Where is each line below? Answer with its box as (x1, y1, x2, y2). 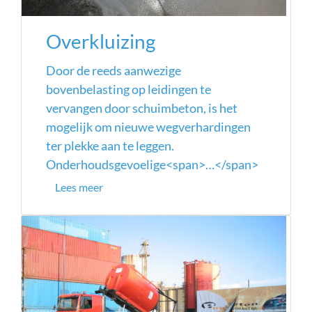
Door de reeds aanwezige (46, 63, 181, 77)
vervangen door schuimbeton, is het (46, 101, 237, 115)
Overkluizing (46, 31, 155, 52)
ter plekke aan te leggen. (46, 139, 174, 153)
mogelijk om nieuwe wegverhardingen (46, 120, 251, 134)
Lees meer (55, 181, 103, 194)
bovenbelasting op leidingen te (46, 82, 211, 96)
